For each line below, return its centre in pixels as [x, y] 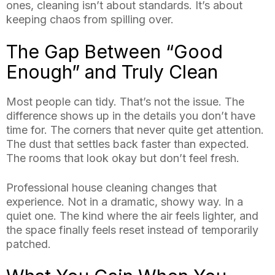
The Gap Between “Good [114, 52]
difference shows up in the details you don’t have [131, 116]
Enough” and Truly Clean [112, 72]
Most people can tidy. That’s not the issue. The [125, 102]
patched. [29, 244]
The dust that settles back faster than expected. [128, 144]
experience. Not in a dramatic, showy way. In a [125, 202]
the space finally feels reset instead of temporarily [132, 230]
